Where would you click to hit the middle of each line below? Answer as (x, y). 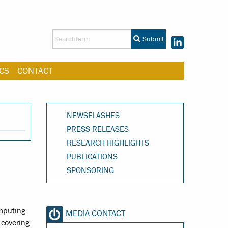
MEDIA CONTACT (95, 214)
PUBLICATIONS (92, 157)
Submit (152, 39)
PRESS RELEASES (98, 129)
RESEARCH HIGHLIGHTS (108, 143)
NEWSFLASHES (93, 115)
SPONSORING (90, 171)
